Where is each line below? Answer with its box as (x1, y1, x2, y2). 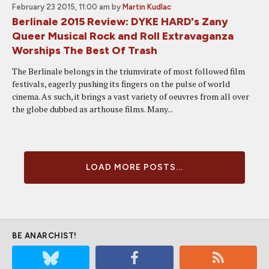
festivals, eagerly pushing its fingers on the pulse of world (12, 78, 230, 89)
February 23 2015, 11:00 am (12, 2, 110, 11)
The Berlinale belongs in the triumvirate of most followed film (12, 65, 245, 77)
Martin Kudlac (122, 2, 171, 11)
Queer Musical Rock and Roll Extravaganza (12, 29, 234, 43)
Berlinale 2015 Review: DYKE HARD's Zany (12, 15, 228, 28)
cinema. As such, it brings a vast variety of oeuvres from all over (12, 91, 249, 102)
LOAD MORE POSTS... (86, 162, 183, 172)
